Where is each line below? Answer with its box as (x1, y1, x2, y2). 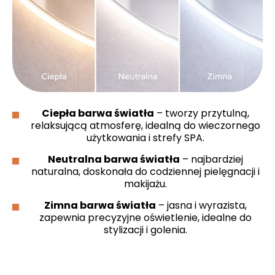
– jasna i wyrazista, (155, 198, 247, 212)
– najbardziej (179, 152, 243, 166)
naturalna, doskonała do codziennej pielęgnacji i (31, 164, 260, 179)
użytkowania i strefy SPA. (86, 130, 204, 145)
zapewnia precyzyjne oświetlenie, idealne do (39, 210, 252, 225)
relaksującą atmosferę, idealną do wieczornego (30, 118, 260, 133)
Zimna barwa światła (44, 198, 156, 212)
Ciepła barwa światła (41, 106, 154, 120)
